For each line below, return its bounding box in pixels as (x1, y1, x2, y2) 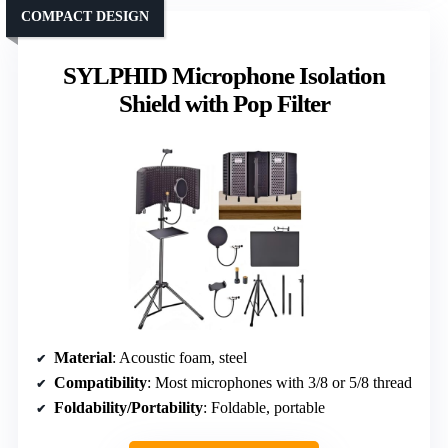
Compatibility (54, 373, 147, 391)
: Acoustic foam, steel (112, 348, 247, 366)
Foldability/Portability (54, 398, 203, 416)
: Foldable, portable (203, 398, 325, 416)
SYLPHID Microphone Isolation (63, 61, 385, 89)
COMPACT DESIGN (21, 8, 149, 24)
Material (54, 348, 112, 366)
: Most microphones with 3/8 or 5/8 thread (147, 373, 412, 391)
